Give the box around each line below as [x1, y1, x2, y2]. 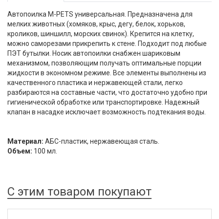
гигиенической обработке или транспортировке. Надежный [7, 98, 199, 106]
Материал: [7, 137, 44, 145]
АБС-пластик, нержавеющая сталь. [44, 137, 159, 145]
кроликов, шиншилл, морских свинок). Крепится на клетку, [7, 30, 194, 38]
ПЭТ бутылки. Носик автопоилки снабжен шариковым [7, 49, 180, 57]
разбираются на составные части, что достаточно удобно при [7, 88, 207, 96]
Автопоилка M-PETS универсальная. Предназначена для [7, 10, 193, 18]
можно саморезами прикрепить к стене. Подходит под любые [7, 40, 207, 47]
